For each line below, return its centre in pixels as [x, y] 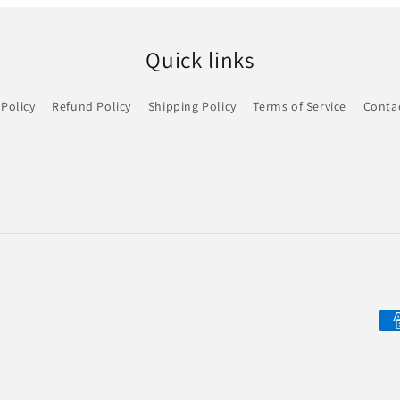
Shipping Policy [192, 106]
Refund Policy [92, 106]
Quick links [200, 59]
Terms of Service [300, 106]
